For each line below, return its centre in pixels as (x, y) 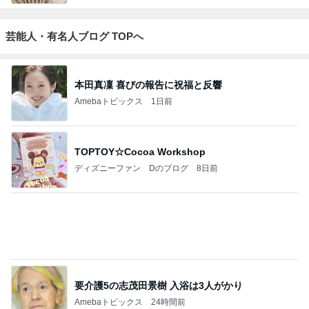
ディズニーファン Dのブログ (131, 162)
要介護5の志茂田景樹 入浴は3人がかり (159, 280)
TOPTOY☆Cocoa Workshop (140, 146)
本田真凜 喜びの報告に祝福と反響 (148, 79)
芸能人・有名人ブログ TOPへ (74, 31)
